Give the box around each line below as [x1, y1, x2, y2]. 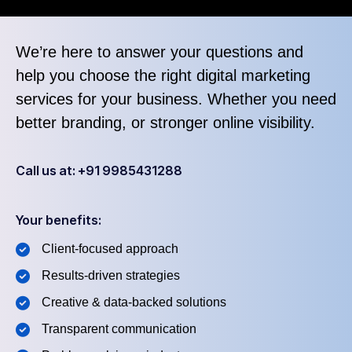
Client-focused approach [41, 242, 178, 256]
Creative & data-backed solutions [41, 295, 226, 310]
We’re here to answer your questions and [16, 43, 303, 61]
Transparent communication [41, 322, 196, 336]
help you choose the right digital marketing [16, 67, 310, 85]
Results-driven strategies [41, 269, 180, 283]
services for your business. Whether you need [16, 90, 336, 108]
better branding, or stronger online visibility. [16, 114, 315, 132]
